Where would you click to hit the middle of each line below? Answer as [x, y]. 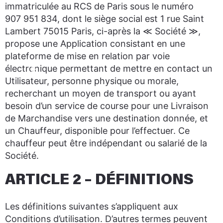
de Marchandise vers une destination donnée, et [107, 118]
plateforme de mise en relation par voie [87, 56]
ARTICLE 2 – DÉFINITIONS [99, 181]
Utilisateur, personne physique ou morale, [92, 81]
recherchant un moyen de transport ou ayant [101, 93]
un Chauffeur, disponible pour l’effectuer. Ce [97, 131]
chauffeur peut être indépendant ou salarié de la [106, 143]
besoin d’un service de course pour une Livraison [107, 106]
